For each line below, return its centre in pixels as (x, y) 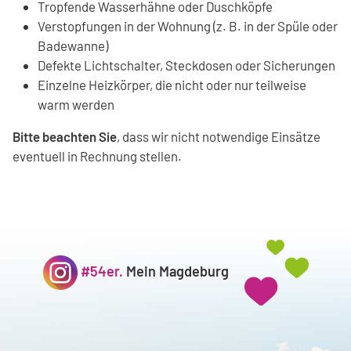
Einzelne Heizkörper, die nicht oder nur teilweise (172, 84)
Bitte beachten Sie (65, 136)
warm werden (76, 104)
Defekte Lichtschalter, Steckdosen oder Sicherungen (186, 65)
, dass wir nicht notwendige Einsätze (219, 136)
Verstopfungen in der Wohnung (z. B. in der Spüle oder (188, 25)
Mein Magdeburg (177, 271)
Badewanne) (73, 45)
